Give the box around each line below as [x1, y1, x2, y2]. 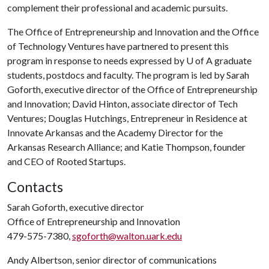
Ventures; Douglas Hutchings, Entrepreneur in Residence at [7, 112, 247, 124]
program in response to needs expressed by [7, 55, 186, 66]
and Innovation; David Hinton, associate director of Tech [7, 98, 238, 109]
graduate [213, 55, 252, 66]
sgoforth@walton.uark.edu [72, 230, 182, 241]
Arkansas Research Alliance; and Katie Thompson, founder [7, 141, 246, 153]
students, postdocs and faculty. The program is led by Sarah [7, 69, 249, 80]
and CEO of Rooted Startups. [7, 156, 125, 167]
